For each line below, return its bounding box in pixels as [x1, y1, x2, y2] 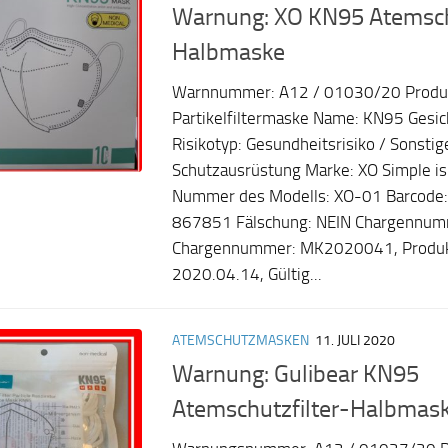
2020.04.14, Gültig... [172, 265, 322, 285]
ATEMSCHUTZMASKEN [172, 332, 309, 350]
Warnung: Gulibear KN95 [172, 360, 419, 389]
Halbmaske [172, 38, 285, 67]
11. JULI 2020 [315, 332, 395, 350]
